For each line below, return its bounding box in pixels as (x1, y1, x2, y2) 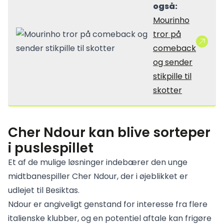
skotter (153, 84, 182, 96)
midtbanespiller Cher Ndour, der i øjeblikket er (8, 170, 188, 182)
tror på (153, 28, 181, 40)
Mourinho (153, 14, 189, 26)
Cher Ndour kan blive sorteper (8, 123, 210, 141)
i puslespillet (8, 138, 93, 157)
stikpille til (153, 70, 191, 82)
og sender (153, 56, 192, 68)
